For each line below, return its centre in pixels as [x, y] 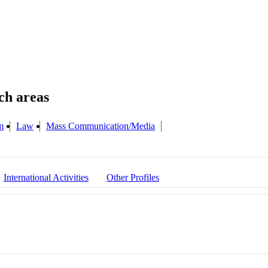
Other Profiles [133, 178]
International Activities [46, 178]
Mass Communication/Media [100, 126]
